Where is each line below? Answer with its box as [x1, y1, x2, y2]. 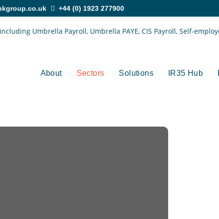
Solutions [119, 69, 153, 77]
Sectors [76, 69, 105, 77]
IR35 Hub [168, 69, 203, 77]
